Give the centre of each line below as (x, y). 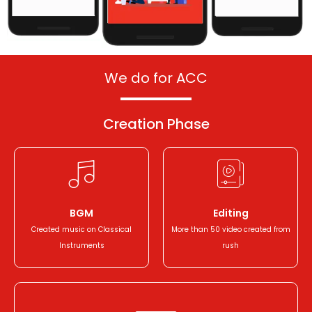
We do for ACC (156, 78)
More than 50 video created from (231, 230)
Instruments (81, 246)
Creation (133, 124)
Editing (231, 213)
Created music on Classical (81, 230)
